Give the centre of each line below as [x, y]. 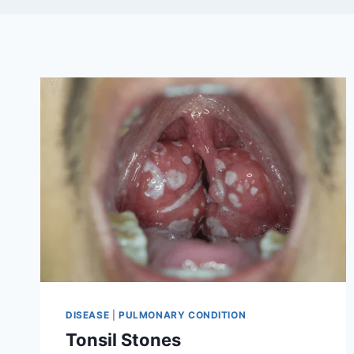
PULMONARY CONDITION [182, 314]
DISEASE [88, 314]
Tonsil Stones [123, 339]
